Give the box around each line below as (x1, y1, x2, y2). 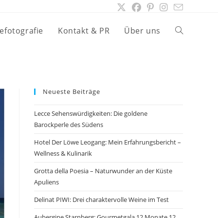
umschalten (175, 98, 214, 107)
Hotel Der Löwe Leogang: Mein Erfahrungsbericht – (34, 138, 181, 146)
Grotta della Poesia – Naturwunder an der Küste (34, 166, 172, 175)
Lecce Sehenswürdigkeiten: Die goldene (34, 109, 147, 118)
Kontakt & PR (57, 25, 110, 36)
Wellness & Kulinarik (34, 149, 92, 158)
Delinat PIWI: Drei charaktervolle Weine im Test (34, 195, 169, 204)
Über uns (124, 25, 161, 36)
